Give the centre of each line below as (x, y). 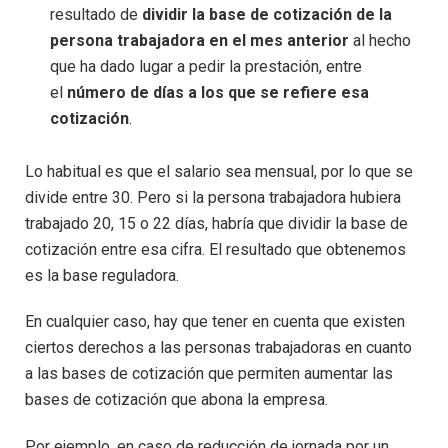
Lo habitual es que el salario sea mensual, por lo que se (219, 171)
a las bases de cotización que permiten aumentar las (209, 374)
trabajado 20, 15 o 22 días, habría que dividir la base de (216, 223)
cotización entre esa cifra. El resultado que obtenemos (215, 249)
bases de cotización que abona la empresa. (176, 400)
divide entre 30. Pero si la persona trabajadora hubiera (213, 197)
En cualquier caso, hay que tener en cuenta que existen (215, 322)
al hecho (380, 41)
